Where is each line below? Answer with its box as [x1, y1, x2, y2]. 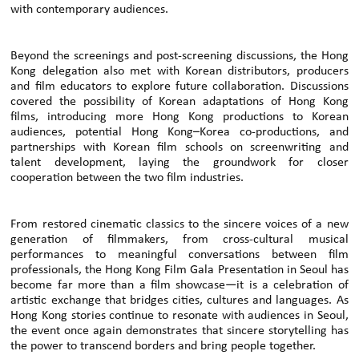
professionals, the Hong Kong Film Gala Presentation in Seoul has [10, 263, 349, 276]
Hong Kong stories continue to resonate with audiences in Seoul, [10, 309, 349, 322]
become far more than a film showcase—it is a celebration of [10, 278, 349, 292]
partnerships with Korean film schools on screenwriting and [10, 140, 349, 154]
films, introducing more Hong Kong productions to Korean [10, 110, 349, 123]
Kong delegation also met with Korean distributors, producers [10, 64, 349, 78]
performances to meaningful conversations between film [10, 248, 349, 261]
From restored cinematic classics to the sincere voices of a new [10, 217, 349, 231]
